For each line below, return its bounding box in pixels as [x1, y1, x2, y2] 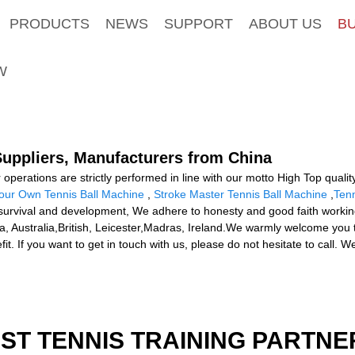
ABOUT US [248, 15, 322, 32]
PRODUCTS [9, 15, 90, 32]
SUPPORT [163, 15, 233, 32]
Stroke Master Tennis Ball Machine [154, 187, 327, 200]
